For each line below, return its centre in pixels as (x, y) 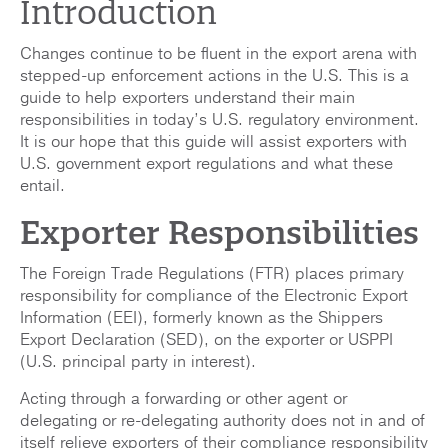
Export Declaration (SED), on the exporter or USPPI (206, 339)
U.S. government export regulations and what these (206, 163)
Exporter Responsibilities (219, 231)
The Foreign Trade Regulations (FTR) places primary (212, 273)
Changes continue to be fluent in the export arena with (218, 53)
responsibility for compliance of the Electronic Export (214, 295)
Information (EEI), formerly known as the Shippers (201, 317)
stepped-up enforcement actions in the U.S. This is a (214, 75)
